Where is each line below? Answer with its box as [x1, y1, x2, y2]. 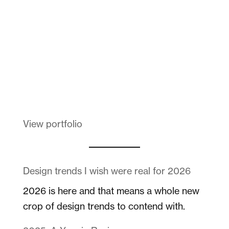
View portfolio [22, 118, 82, 129]
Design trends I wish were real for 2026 [22, 165, 191, 176]
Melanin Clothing [30, 76, 101, 87]
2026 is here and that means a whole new [22, 185, 199, 196]
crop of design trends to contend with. [22, 200, 185, 212]
